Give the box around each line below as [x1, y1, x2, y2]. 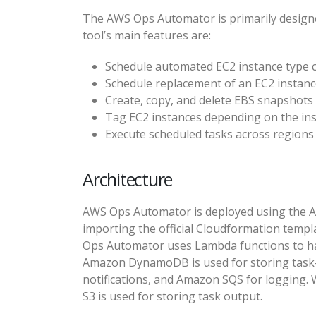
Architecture [83, 167, 172, 192]
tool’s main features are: [83, 28, 211, 44]
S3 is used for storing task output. [83, 288, 262, 305]
